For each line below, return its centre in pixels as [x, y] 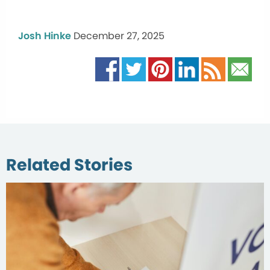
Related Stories [69, 165]
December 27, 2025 [119, 36]
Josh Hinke [45, 36]
